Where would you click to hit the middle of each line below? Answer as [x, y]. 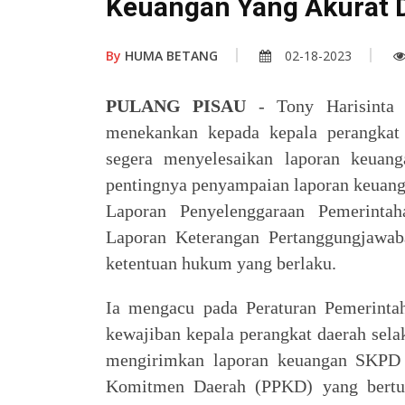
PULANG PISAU [182, 106]
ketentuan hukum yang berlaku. [221, 264]
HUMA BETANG [170, 56]
